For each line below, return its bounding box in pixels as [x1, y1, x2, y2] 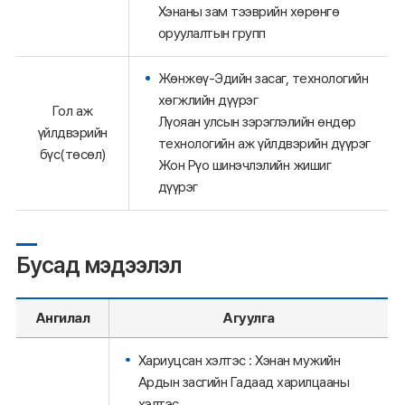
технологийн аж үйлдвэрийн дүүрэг [157, 135, 371, 153]
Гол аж [52, 101, 93, 119]
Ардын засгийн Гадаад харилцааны [137, 372, 349, 391]
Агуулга [222, 309, 275, 327]
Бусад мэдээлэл [16, 251, 181, 279]
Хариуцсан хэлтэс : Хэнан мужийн [137, 351, 340, 369]
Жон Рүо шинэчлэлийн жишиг [157, 156, 331, 174]
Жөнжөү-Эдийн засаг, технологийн [157, 70, 368, 88]
